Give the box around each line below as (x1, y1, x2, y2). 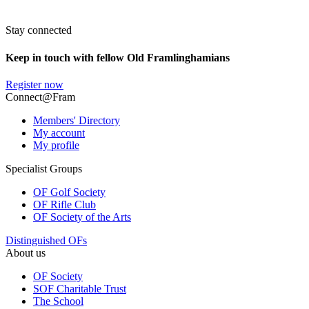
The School (33, 295, 83, 308)
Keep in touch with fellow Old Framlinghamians (6, 51, 230, 63)
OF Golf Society (33, 186, 106, 199)
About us (6, 247, 46, 259)
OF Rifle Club (33, 199, 96, 211)
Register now (6, 79, 63, 91)
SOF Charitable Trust (33, 283, 126, 295)
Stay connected (6, 24, 72, 37)
